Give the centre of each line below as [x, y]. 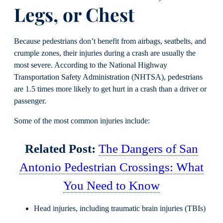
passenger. [30, 101]
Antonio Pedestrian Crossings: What [111, 167]
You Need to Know [111, 185]
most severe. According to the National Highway [91, 65]
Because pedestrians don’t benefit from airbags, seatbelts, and [110, 41]
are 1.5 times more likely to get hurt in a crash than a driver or [110, 89]
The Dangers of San [148, 148]
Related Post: [62, 148]
